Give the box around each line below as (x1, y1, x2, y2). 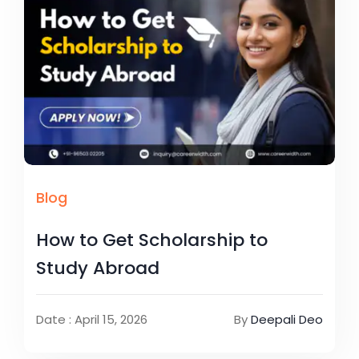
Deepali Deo (251, 310, 323, 328)
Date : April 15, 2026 (36, 310, 147, 328)
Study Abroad (36, 255, 159, 280)
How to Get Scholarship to (36, 227, 268, 252)
